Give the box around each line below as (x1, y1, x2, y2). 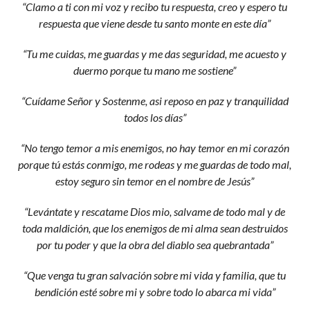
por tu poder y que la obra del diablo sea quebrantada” (36, 238, 273, 251)
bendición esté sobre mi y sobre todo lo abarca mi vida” (34, 285, 275, 298)
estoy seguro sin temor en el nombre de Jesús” (55, 174, 255, 188)
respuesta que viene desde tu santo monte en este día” (39, 17, 271, 30)
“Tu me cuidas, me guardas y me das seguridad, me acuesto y (23, 47, 287, 60)
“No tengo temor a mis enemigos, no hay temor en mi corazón (20, 141, 289, 154)
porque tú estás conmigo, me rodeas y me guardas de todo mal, (18, 158, 292, 171)
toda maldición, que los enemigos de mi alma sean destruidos (21, 221, 288, 235)
